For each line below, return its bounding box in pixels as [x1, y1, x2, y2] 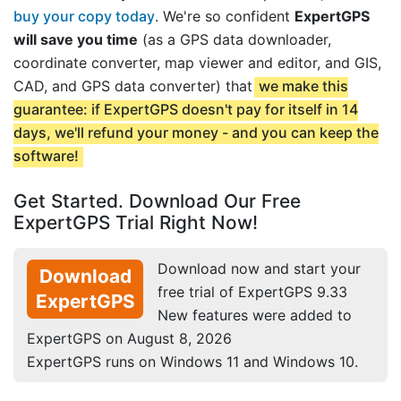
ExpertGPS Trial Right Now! [13, 211, 258, 235]
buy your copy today [13, 7, 155, 26]
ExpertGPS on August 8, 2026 [27, 329, 232, 348]
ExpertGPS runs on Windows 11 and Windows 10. [27, 353, 358, 371]
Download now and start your [158, 260, 361, 278]
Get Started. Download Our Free [13, 190, 301, 213]
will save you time [13, 30, 138, 49]
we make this [258, 77, 348, 96]
